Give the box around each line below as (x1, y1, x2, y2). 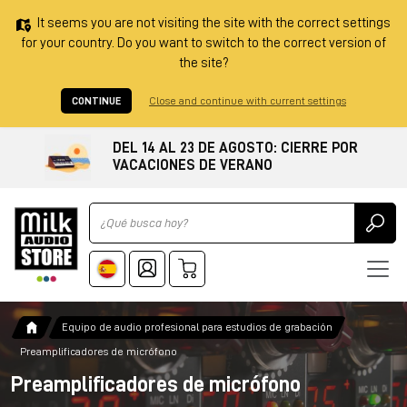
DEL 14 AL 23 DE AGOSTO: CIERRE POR (113, 141, 358, 156)
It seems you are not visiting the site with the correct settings (37, 16, 391, 30)
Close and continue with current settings (149, 95, 346, 106)
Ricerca (88, 203, 133, 218)
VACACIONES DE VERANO (113, 158, 273, 174)
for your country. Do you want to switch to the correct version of (21, 36, 386, 50)
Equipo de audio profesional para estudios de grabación (62, 322, 333, 333)
